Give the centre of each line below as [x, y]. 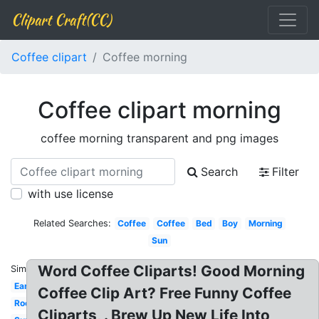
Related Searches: [72, 223]
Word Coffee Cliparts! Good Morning [172, 271]
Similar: [26, 269]
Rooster [30, 303]
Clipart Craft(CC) [61, 20]
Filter [286, 172]
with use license [70, 194]
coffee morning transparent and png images [159, 138]
